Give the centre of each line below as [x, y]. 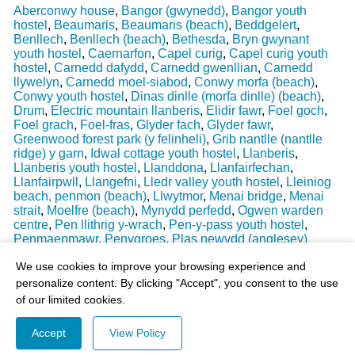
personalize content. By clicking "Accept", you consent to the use [177, 283]
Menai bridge [246, 196]
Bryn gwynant [271, 39]
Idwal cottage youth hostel [163, 153]
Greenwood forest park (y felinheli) [110, 139]
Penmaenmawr [56, 239]
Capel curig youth [279, 53]
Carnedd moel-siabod [127, 82]
